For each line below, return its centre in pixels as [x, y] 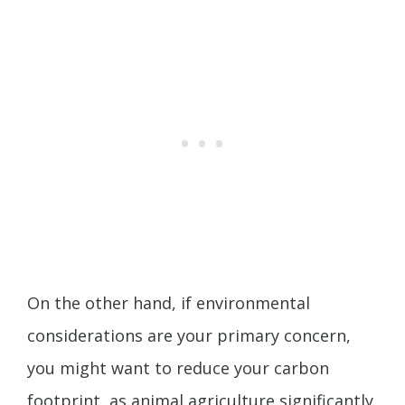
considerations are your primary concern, [189, 336]
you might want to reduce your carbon [178, 368]
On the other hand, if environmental [169, 303]
